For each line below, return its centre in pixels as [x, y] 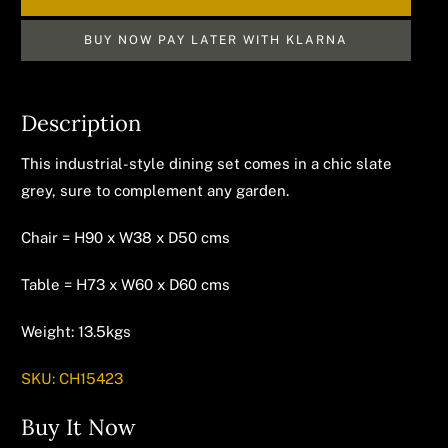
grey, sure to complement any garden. [155, 190]
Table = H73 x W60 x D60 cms [126, 284]
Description [81, 123]
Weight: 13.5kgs [76, 331]
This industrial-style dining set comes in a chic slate [207, 163]
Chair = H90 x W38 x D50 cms [126, 237]
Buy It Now [79, 427]
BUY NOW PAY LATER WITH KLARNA [216, 40]
